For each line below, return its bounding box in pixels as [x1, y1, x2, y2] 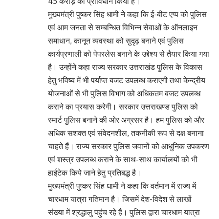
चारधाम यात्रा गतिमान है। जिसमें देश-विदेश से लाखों [48, 194, 192, 204]
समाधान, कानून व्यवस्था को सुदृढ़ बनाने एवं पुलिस [48, 36, 184, 46]
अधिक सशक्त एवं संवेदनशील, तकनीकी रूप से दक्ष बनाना [48, 128, 204, 138]
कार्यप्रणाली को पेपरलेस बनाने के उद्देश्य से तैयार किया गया [48, 49, 209, 59]
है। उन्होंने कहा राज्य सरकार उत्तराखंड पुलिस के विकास [48, 62, 202, 72]
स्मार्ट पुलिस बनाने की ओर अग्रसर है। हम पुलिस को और [48, 115, 204, 125]
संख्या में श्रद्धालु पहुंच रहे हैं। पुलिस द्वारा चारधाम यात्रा [48, 207, 200, 218]
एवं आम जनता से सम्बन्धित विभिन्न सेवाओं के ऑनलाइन [48, 22, 197, 33]
